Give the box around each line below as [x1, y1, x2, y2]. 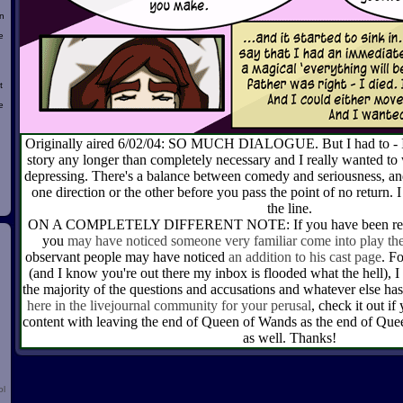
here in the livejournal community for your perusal [26, 298, 311, 313]
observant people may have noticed [25, 249, 228, 264]
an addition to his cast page [228, 249, 381, 264]
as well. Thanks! [242, 330, 336, 345]
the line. [266, 201, 312, 216]
